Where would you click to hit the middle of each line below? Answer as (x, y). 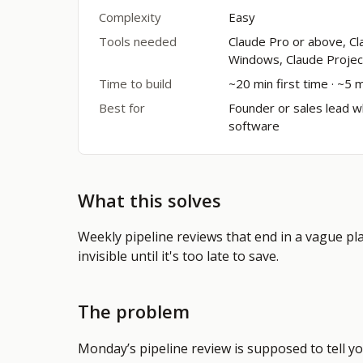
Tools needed (138, 41)
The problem (134, 311)
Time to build (135, 83)
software (254, 126)
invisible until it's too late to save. (178, 256)
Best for (122, 108)
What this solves (149, 200)
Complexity (130, 17)
